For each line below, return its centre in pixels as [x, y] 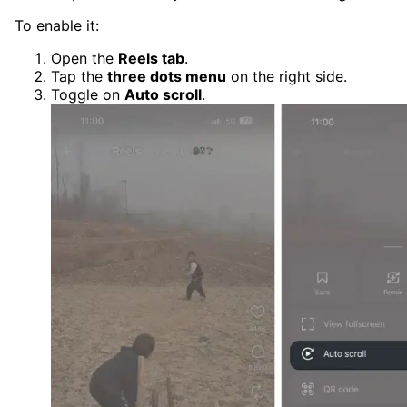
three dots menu [167, 76]
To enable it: [57, 25]
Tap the [79, 76]
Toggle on [88, 94]
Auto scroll [163, 94]
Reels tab [151, 58]
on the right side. [287, 76]
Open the [84, 58]
